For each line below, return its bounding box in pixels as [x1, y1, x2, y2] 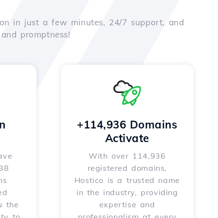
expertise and [99, 200, 155, 209]
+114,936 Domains [77, 118, 178, 131]
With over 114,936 [89, 151, 166, 161]
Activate [105, 131, 149, 145]
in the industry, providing [76, 187, 178, 197]
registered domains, [87, 163, 167, 173]
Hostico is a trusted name [74, 175, 180, 185]
